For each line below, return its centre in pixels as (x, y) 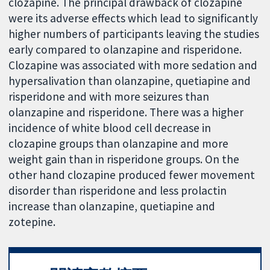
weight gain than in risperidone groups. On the (124, 159)
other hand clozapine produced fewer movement (132, 175)
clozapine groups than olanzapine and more (119, 144)
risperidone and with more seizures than (109, 97)
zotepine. (32, 222)
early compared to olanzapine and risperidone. (125, 50)
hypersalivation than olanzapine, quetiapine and (130, 81)
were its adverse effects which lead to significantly (133, 18)
